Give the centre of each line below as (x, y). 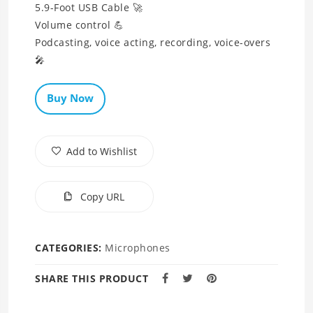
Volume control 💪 (79, 25)
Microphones (138, 248)
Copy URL (101, 197)
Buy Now (70, 98)
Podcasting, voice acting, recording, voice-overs (153, 43)
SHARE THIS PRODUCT (92, 279)
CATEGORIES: (70, 248)
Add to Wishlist (102, 152)
